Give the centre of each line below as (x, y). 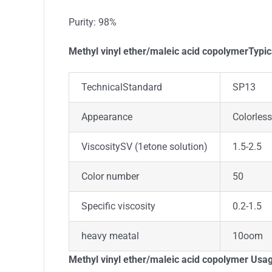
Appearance (107, 117)
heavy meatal (110, 236)
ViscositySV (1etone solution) (144, 147)
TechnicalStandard (122, 87)
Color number (110, 176)
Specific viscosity (118, 206)
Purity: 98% (93, 22)
